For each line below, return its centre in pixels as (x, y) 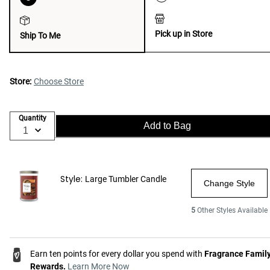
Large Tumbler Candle (126, 179)
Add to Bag (167, 125)
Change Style (229, 183)
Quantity (32, 118)
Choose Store (59, 81)
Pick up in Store (184, 33)
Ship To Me (40, 35)
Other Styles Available (232, 210)
